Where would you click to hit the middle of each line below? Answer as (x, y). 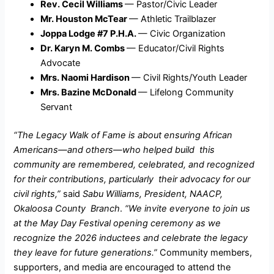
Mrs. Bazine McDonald (90, 92)
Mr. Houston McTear (85, 19)
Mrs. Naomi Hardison (86, 77)
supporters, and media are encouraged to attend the (122, 267)
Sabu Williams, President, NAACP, (153, 194)
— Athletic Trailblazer (174, 19)
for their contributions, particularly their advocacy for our (132, 179)
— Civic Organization (183, 33)
